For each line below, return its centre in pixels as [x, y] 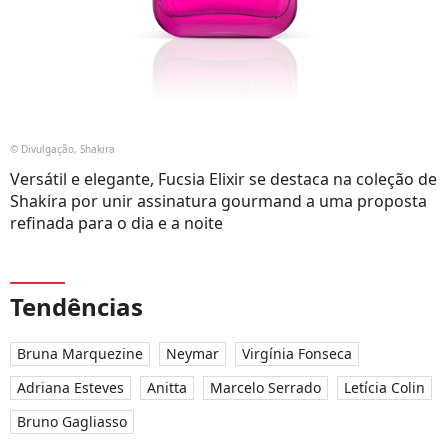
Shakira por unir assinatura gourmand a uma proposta [218, 200]
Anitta [167, 387]
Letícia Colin [384, 387]
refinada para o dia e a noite [116, 222]
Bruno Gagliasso [72, 421]
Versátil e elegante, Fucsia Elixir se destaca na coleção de [223, 178]
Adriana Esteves [70, 387]
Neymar [192, 353]
